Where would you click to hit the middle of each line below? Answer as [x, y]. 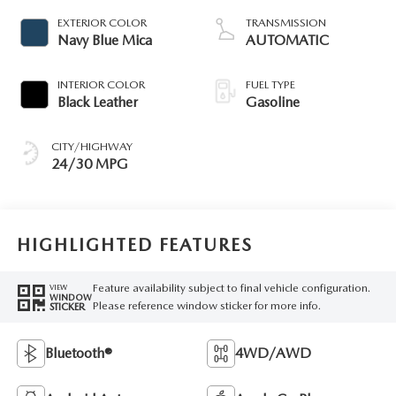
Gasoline [273, 102]
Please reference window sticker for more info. [206, 306]
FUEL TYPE [270, 84]
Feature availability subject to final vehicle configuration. [231, 288]
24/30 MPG [89, 164]
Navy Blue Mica [104, 40]
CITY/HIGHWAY [91, 146]
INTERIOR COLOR [101, 84]
